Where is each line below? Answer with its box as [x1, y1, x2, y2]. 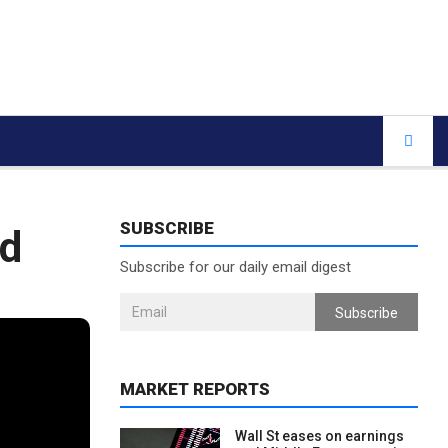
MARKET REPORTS [119, 379, 270, 399]
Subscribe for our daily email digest [119, 258, 351, 276]
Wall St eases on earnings [234, 428, 404, 444]
